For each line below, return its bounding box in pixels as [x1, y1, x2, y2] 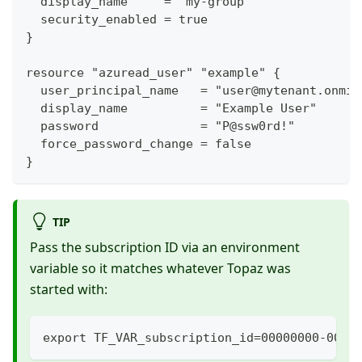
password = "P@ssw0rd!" [26, 118, 295, 133]
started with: [30, 280, 107, 299]
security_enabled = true [26, 11, 208, 27]
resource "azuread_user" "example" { [26, 65, 280, 80]
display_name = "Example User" [26, 100, 317, 116]
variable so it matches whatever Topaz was [30, 259, 291, 278]
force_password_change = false [26, 136, 251, 151]
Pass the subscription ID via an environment [30, 238, 300, 257]
